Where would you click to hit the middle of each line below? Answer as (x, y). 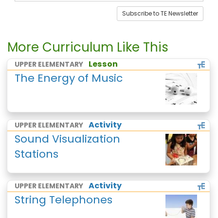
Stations (36, 154)
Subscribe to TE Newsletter (160, 13)
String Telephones (64, 200)
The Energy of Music (69, 78)
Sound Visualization (67, 139)
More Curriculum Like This (88, 47)
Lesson (103, 64)
